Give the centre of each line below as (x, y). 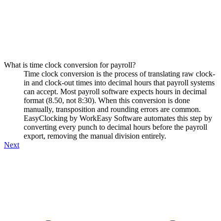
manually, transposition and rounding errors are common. (112, 109)
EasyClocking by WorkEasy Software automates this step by (118, 118)
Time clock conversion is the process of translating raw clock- (119, 74)
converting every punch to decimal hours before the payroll (115, 127)
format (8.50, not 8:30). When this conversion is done (107, 100)
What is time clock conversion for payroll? (70, 65)
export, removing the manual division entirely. (95, 136)
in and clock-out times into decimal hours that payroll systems (119, 82)
